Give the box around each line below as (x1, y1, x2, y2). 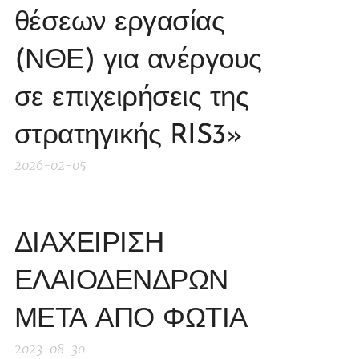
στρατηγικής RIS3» (14, 123, 243, 151)
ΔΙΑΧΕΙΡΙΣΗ (14, 231, 164, 260)
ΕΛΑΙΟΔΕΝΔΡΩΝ (14, 268, 228, 297)
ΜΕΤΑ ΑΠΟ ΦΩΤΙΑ (14, 306, 248, 335)
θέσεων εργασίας (14, 10, 225, 38)
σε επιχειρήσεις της (14, 85, 249, 114)
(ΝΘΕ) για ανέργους (14, 47, 262, 76)
